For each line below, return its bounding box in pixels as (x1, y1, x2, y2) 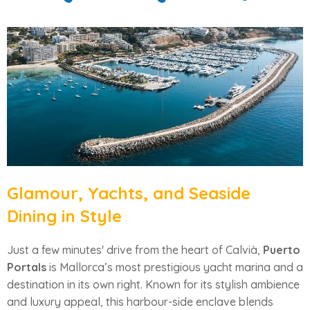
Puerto (263, 242, 300, 257)
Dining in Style (7, 205, 122, 226)
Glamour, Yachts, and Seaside (7, 182, 250, 203)
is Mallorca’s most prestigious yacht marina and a (46, 259, 303, 274)
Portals (7, 259, 46, 274)
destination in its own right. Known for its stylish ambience (7, 277, 300, 291)
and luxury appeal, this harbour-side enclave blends (7, 294, 273, 309)
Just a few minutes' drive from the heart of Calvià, (7, 242, 263, 257)
